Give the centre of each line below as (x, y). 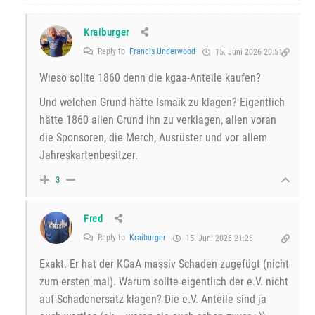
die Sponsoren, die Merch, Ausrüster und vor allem (153, 138)
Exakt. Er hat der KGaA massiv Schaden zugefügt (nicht (164, 264)
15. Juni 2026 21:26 (218, 239)
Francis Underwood (162, 52)
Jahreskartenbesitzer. (89, 155)
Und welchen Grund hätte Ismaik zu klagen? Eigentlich (162, 103)
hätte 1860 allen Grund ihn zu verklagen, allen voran (158, 120)
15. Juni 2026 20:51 (248, 52)
